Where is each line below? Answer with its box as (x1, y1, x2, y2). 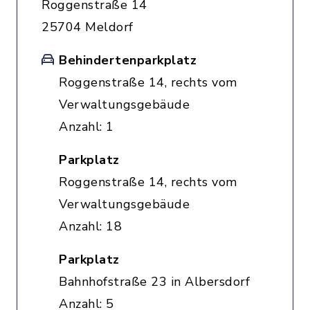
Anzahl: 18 (59, 218, 122, 235)
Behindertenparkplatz (59, 52, 197, 69)
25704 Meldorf (42, 19, 134, 35)
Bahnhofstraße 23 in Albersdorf (59, 273, 250, 290)
